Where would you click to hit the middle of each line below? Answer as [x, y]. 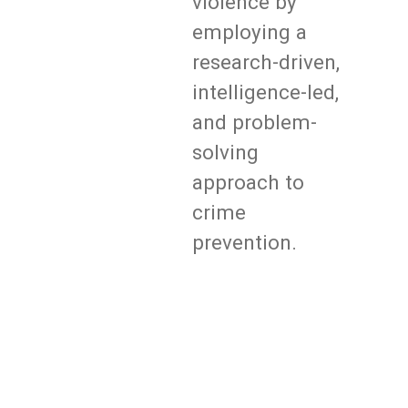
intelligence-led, [266, 92]
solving [226, 152]
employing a [250, 31]
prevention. [245, 242]
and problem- [255, 122]
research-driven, [266, 61]
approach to [249, 182]
